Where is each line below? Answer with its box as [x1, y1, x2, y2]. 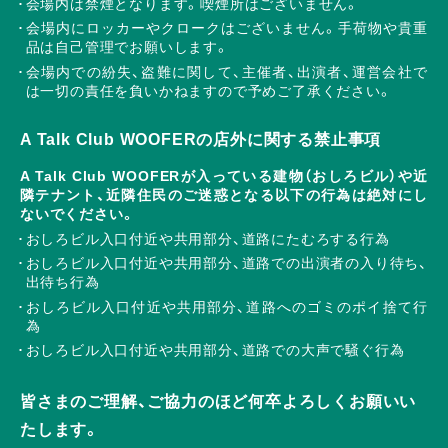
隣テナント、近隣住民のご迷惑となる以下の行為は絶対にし [20, 187, 428, 204]
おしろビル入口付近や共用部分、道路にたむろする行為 [25, 230, 390, 247]
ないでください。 [20, 206, 136, 223]
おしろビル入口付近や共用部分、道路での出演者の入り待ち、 [25, 255, 428, 272]
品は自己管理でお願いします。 [25, 39, 230, 56]
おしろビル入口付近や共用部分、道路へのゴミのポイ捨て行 [25, 298, 428, 315]
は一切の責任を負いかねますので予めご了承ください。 [25, 83, 393, 100]
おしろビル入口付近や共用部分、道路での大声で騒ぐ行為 [25, 342, 405, 359]
